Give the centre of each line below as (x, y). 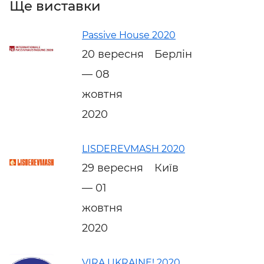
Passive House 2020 (129, 35)
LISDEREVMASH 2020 (133, 148)
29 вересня (113, 168)
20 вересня (113, 54)
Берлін (173, 54)
